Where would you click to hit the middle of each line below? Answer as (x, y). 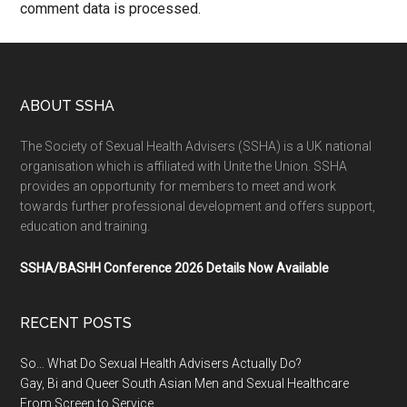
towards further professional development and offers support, (198, 206)
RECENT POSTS (76, 323)
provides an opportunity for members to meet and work (179, 186)
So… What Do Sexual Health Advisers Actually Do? (161, 363)
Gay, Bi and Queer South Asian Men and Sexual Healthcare (185, 383)
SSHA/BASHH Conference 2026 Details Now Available (175, 268)
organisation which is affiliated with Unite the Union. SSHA (184, 166)
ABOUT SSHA (68, 105)
